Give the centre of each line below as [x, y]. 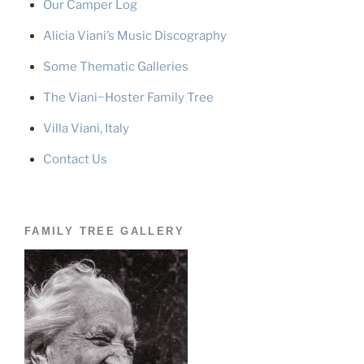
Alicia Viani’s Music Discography [134, 36]
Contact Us [75, 160]
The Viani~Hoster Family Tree [128, 98]
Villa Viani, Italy [86, 129]
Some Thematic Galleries [115, 67]
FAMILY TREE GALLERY [104, 231]
